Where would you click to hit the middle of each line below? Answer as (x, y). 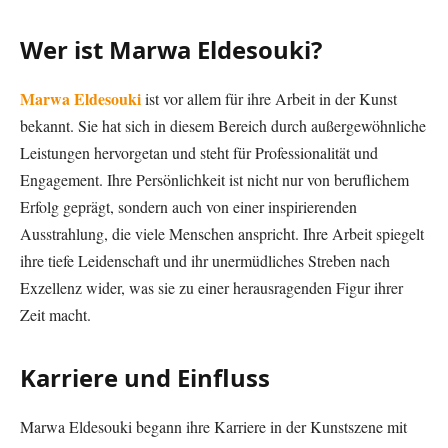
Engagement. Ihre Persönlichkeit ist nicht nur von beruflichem (214, 179)
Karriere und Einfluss (145, 378)
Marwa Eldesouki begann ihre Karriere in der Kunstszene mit (213, 427)
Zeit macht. (55, 314)
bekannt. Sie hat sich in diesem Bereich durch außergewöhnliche (223, 125)
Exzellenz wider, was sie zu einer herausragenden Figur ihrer (211, 287)
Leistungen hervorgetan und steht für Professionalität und (199, 152)
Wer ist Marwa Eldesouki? (171, 50)
